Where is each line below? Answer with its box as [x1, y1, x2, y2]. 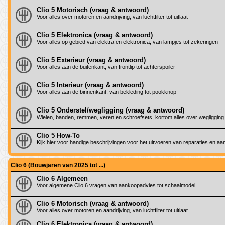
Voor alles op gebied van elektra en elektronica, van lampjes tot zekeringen [37, 38, 218, 45]
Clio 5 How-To [37, 131, 80, 139]
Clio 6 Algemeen [37, 174, 88, 182]
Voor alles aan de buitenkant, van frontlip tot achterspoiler [37, 63, 175, 70]
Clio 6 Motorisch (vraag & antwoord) [37, 199, 149, 207]
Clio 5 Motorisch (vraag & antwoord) [37, 6, 149, 14]
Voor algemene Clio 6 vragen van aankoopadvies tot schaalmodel [37, 182, 195, 188]
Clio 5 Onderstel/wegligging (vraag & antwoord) [37, 106, 184, 114]
